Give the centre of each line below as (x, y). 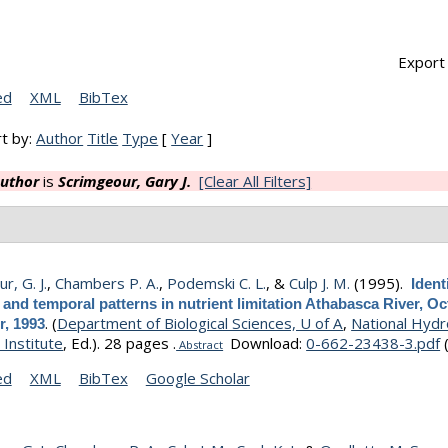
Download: (266, 343)
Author (60, 138)
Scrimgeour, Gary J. (125, 181)
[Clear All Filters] (255, 181)
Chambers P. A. (107, 283)
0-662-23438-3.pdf (373, 343)
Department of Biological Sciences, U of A (200, 323)
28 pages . (138, 343)
